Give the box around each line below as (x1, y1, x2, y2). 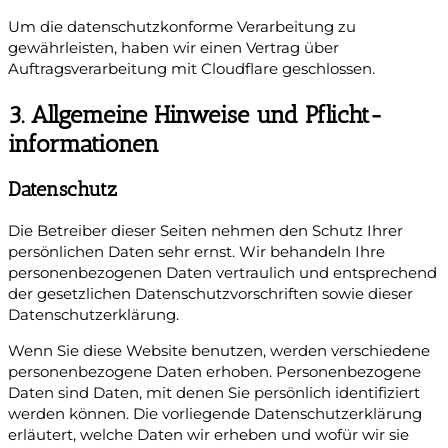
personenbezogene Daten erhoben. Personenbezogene (8, 362, 421, 381)
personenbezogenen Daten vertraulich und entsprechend (8, 264, 437, 283)
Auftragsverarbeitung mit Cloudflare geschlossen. (8, 60, 375, 79)
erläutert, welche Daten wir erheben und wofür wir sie (8, 425, 409, 444)
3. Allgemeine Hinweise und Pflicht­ (8, 100, 383, 130)
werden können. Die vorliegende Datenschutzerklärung (8, 404, 422, 423)
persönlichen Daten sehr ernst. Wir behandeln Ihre (8, 243, 385, 262)
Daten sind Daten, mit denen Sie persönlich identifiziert (8, 383, 420, 402)
